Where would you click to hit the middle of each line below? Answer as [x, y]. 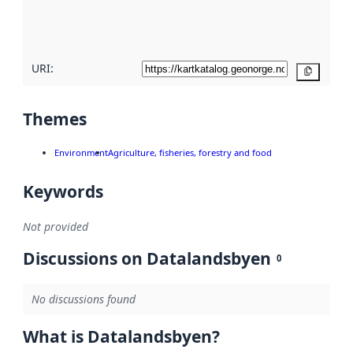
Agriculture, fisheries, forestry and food [190, 152]
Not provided [56, 226]
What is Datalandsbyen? [121, 337]
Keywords [63, 191]
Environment [81, 152]
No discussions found [83, 299]
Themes [55, 119]
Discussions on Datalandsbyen [147, 259]
